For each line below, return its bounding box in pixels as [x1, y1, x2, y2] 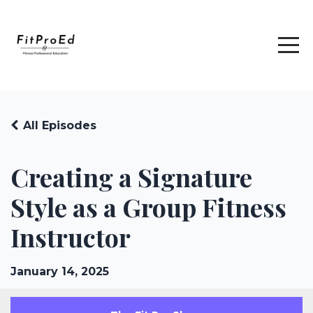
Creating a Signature [10, 160, 252, 194]
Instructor [10, 220, 131, 254]
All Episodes [23, 119, 96, 132]
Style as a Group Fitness [10, 190, 286, 224]
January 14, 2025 [10, 265, 109, 278]
